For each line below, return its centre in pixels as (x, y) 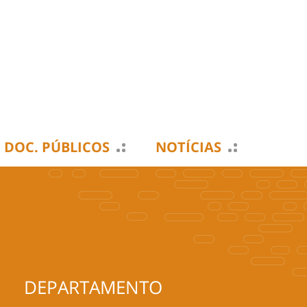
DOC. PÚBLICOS (57, 147)
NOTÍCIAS (188, 147)
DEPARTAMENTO (93, 287)
